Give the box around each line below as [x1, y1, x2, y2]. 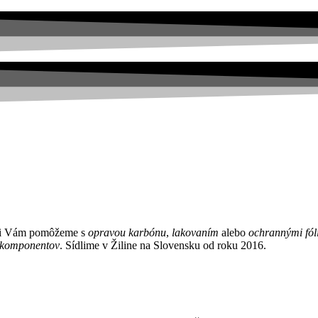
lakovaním [172, 226, 219, 238]
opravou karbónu [85, 226, 166, 238]
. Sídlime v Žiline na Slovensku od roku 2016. [60, 238, 266, 251]
